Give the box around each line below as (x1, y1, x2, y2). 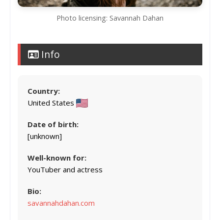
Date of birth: (27, 119, 79, 129)
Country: (27, 85, 60, 96)
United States (27, 97, 76, 108)
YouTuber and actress (27, 164, 103, 174)
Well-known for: (27, 152, 86, 163)
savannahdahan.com (27, 197, 95, 208)
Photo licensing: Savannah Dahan (56, 13, 164, 23)
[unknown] (27, 131, 62, 141)
